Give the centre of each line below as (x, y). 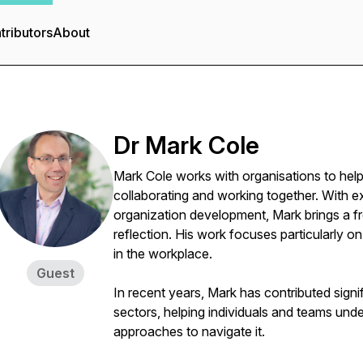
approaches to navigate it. (189, 331)
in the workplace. (163, 254)
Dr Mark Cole (186, 145)
